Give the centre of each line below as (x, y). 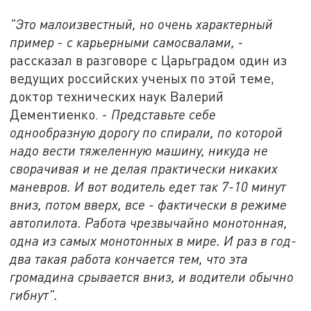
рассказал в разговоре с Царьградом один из (149, 60)
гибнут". (36, 295)
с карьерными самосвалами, (151, 42)
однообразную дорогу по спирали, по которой (146, 133)
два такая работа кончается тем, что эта (129, 259)
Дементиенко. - (61, 115)
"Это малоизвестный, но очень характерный (142, 24)
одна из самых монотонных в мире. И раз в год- (153, 241)
